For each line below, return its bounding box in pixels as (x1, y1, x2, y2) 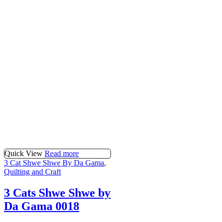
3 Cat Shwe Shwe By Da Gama (4, 158, 104, 167)
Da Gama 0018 (4, 199, 79, 213)
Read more (45, 149, 79, 158)
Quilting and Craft (4, 167, 61, 176)
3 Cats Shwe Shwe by (4, 186, 111, 199)
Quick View (4, 149, 43, 158)
